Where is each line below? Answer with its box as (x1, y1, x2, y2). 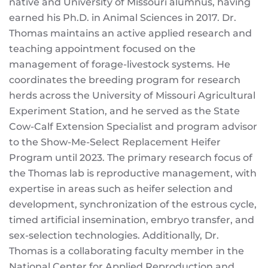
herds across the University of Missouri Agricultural (9, 90, 255, 101)
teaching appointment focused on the (9, 43, 196, 54)
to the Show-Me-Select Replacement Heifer (9, 136, 221, 148)
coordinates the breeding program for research (9, 74, 240, 86)
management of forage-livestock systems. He (9, 59, 230, 70)
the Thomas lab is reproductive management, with (9, 167, 257, 179)
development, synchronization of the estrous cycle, (9, 199, 257, 210)
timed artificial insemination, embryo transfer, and (9, 214, 254, 226)
